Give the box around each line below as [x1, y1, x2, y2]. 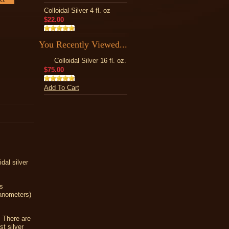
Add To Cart [44, 84, 79, 91]
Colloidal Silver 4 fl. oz [44, 7, 110, 14]
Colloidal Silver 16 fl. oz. [54, 57, 126, 64]
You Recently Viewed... [39, 39, 127, 50]
